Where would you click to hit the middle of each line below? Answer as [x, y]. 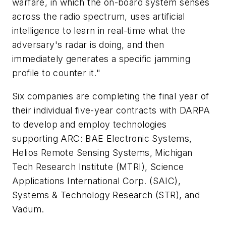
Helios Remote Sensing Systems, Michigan [102, 152]
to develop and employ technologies [90, 124]
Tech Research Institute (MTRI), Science [98, 166]
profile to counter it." [56, 73]
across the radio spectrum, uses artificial [99, 17]
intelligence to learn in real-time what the [99, 31]
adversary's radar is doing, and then [88, 45]
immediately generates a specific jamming [101, 59]
